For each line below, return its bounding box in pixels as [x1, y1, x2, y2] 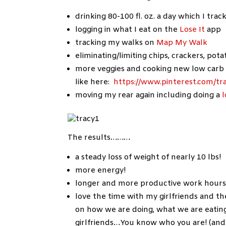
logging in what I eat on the [75, 25, 180, 35]
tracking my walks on [75, 38, 157, 48]
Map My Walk [156, 38, 208, 48]
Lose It [180, 25, 205, 35]
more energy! [75, 165, 126, 176]
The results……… [68, 133, 131, 143]
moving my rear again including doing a [75, 90, 222, 101]
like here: [75, 77, 114, 88]
